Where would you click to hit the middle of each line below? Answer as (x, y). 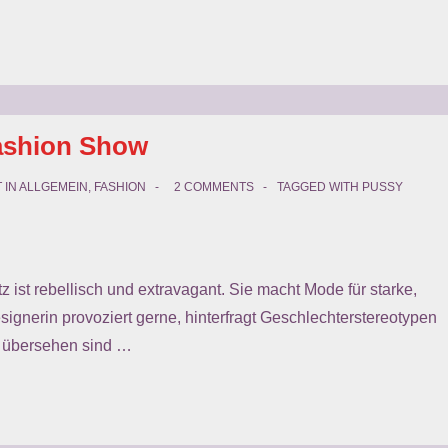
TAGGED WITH (319, 187)
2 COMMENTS (214, 187)
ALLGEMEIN (53, 187)
